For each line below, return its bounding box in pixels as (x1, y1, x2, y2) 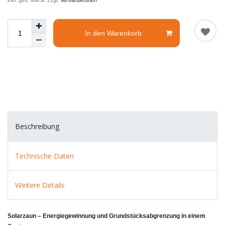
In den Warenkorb (85, 29, 142, 37)
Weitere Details (15, 180, 65, 190)
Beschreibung (15, 122, 59, 132)
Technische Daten (15, 151, 74, 161)
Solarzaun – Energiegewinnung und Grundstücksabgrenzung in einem (8, 212, 205, 220)
